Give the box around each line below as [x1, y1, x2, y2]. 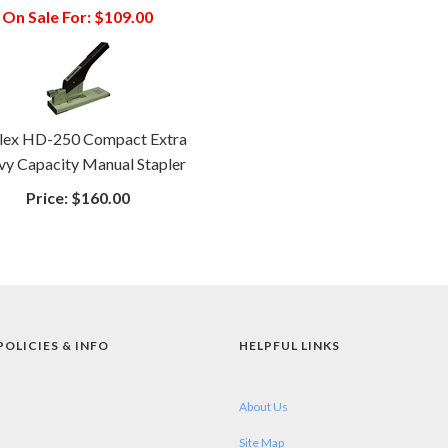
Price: [25, 187, 68, 207]
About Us [239, 398, 288, 414]
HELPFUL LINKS [239, 337, 340, 353]
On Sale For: [2, 6, 92, 26]
